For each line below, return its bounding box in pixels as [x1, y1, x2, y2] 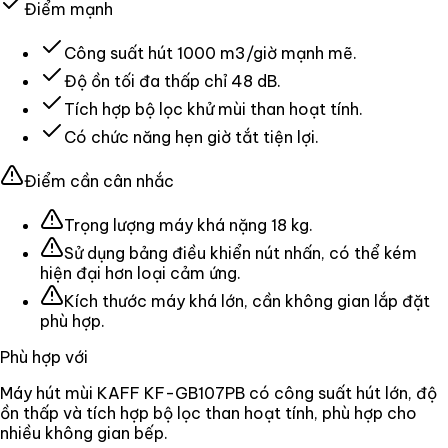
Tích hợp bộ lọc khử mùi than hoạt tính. [64, 98, 363, 119]
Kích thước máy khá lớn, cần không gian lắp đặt [64, 290, 430, 311]
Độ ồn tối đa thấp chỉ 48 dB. [64, 70, 281, 91]
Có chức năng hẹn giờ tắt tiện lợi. [64, 126, 319, 147]
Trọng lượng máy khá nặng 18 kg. [64, 214, 313, 235]
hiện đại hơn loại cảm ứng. [40, 262, 241, 283]
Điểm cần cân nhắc [24, 170, 174, 191]
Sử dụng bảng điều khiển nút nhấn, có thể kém [64, 242, 417, 263]
